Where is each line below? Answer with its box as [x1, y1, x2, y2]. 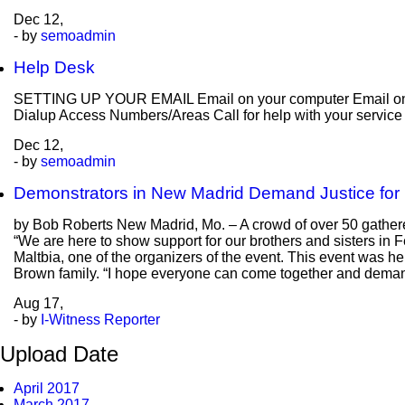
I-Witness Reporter [41, 312, 160, 327]
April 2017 [14, 381, 80, 396]
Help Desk [14, 58, 95, 77]
